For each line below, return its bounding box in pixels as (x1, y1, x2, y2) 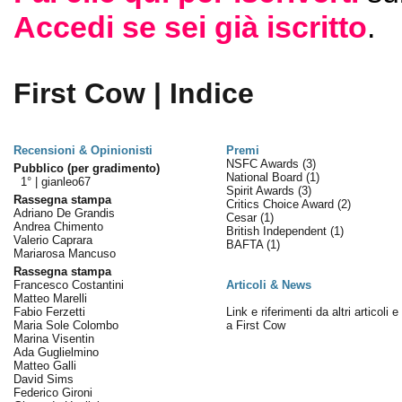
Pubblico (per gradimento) (13, 162, 160, 175)
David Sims (13, 372, 74, 386)
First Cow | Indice (13, 77, 254, 109)
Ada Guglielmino (13, 345, 99, 359)
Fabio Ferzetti (13, 305, 85, 319)
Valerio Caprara (13, 233, 92, 247)
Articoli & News (225, 278, 311, 292)
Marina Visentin (13, 332, 94, 345)
